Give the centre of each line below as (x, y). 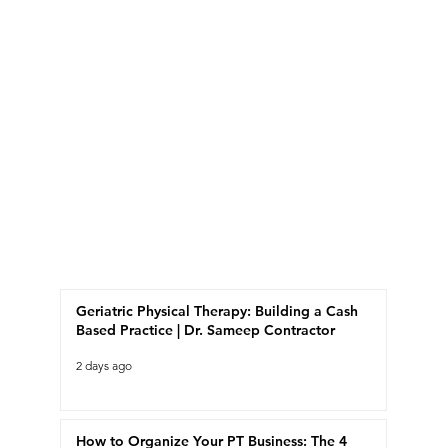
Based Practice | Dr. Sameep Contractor (206, 330)
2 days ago (104, 365)
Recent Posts (128, 260)
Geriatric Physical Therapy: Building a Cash (217, 311)
